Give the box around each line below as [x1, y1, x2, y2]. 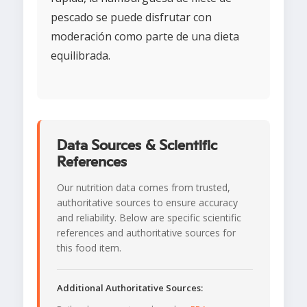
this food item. [57, 241, 121, 255]
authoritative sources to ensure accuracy [57, 196, 238, 210]
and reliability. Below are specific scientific [57, 211, 241, 225]
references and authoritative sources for [57, 226, 236, 240]
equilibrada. [51, 48, 110, 64]
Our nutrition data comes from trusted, [57, 181, 230, 195]
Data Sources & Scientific [57, 138, 217, 153]
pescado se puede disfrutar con [51, 10, 212, 25]
